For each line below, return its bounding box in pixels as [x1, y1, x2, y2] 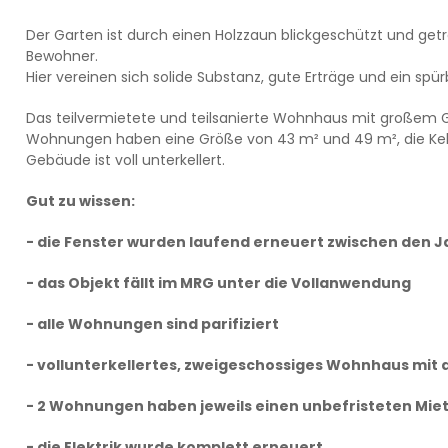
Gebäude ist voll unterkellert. [25, 150, 233, 170]
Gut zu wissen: [25, 191, 135, 211]
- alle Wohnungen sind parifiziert [25, 314, 279, 334]
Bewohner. [25, 46, 98, 66]
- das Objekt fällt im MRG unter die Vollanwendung [25, 273, 414, 293]
